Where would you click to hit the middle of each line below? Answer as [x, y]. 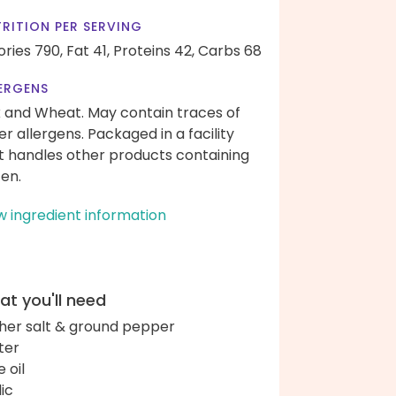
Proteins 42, [154, 51]
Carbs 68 [230, 51]
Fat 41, [88, 51]
